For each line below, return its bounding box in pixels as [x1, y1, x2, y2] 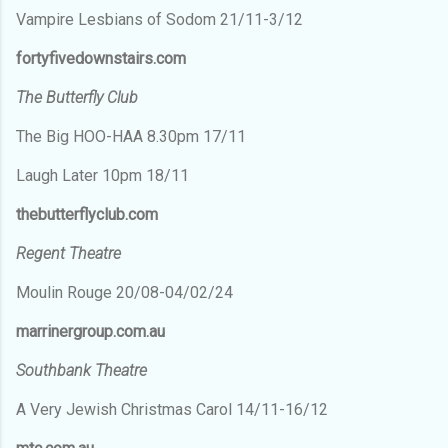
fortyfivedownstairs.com [16, 48, 186, 68]
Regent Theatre [16, 243, 121, 263]
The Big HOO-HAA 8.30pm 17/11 [16, 126, 246, 146]
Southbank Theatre [16, 360, 147, 380]
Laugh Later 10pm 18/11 [16, 165, 189, 185]
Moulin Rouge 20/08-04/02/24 [16, 282, 233, 302]
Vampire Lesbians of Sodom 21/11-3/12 [16, 9, 303, 29]
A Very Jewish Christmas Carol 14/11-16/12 [16, 399, 328, 419]
